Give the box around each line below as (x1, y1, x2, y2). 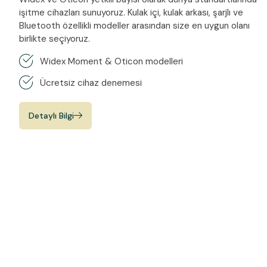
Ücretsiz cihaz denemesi (40, 76, 142, 89)
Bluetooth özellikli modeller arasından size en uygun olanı (19, 19, 250, 32)
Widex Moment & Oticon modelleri (40, 55, 183, 67)
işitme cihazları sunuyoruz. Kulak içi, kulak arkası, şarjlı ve (19, 6, 243, 18)
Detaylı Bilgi (29, 110, 74, 121)
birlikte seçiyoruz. (19, 32, 90, 45)
